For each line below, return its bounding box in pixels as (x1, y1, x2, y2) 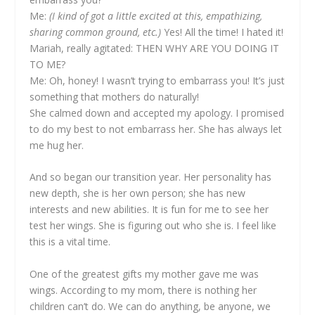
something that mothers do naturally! (30, 90, 200, 104)
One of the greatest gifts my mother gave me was (30, 266, 259, 281)
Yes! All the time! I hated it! (164, 25, 284, 39)
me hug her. (30, 139, 84, 153)
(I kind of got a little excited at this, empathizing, (49, 9, 263, 23)
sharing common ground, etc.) (30, 25, 165, 39)
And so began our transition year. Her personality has (30, 170, 272, 184)
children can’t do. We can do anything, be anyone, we (30, 299, 271, 313)
